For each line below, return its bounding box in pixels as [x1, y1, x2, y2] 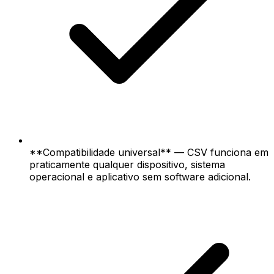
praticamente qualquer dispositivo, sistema [29, 158, 225, 171]
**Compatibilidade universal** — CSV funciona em [29, 146, 268, 158]
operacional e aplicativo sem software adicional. [29, 170, 251, 183]
